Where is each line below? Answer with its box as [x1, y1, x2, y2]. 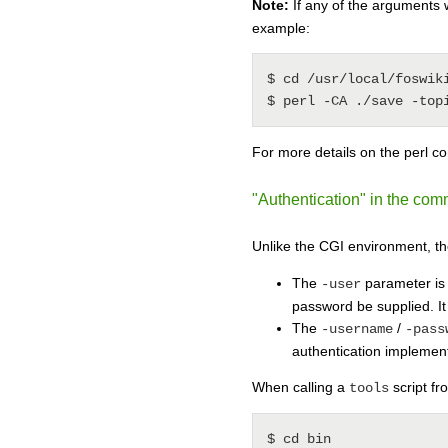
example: [252, 19, 310, 36]
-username [321, 321, 393, 338]
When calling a [252, 379, 349, 396]
